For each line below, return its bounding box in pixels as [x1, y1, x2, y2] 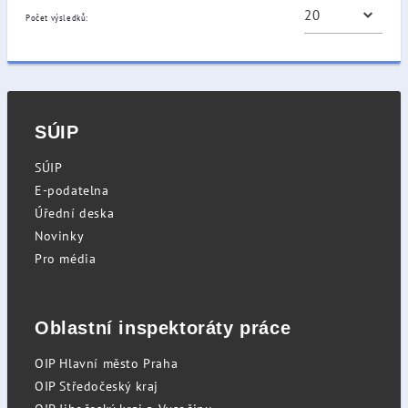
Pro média [35, 250, 97, 267]
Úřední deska [35, 205, 115, 221]
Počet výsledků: [25, 12, 88, 23]
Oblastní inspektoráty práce [35, 318, 291, 338]
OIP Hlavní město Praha [35, 355, 178, 372]
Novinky [35, 228, 85, 244]
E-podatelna [35, 182, 109, 199]
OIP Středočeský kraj [35, 378, 158, 394]
